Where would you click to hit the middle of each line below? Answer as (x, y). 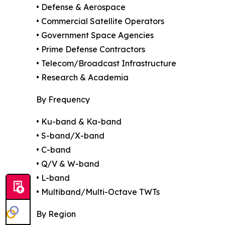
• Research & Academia (82, 78)
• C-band (53, 150)
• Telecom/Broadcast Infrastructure (106, 64)
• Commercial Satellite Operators (100, 21)
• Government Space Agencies (95, 35)
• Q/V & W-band (68, 164)
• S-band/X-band (70, 136)
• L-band (53, 178)
